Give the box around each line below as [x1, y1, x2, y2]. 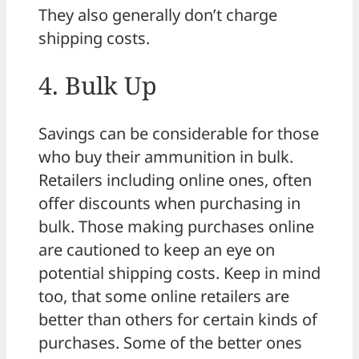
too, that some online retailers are [38, 285, 289, 308]
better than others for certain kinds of [38, 309, 317, 331]
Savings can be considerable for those [38, 123, 319, 145]
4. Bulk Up [38, 68, 157, 102]
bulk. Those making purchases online [38, 216, 314, 238]
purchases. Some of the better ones [38, 332, 302, 354]
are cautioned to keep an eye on [38, 239, 275, 261]
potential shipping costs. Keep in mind [38, 262, 321, 284]
